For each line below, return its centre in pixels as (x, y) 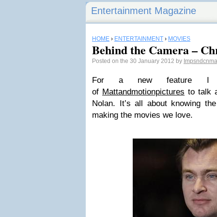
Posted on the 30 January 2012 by (138, 61)
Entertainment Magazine (144, 11)
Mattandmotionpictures (143, 92)
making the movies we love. (142, 115)
